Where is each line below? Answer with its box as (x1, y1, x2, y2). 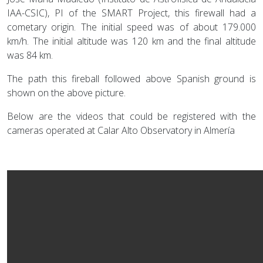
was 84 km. (7, 49, 53, 62)
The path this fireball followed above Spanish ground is (7, 72, 256, 86)
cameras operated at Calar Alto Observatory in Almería (7, 124, 235, 137)
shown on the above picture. (7, 86, 126, 100)
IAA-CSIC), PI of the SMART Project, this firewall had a (7, 6, 256, 20)
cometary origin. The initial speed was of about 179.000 (7, 21, 256, 34)
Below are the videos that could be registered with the (7, 110, 256, 123)
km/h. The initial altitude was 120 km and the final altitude (7, 35, 256, 48)
